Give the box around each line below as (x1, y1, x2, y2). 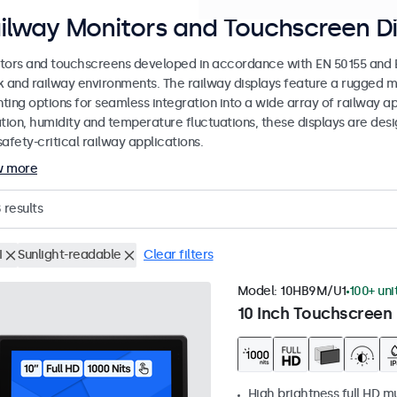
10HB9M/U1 (280, 284, 346, 300)
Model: (237, 284, 280, 300)
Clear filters (144, 247, 214, 263)
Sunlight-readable (18, 247, 121, 263)
